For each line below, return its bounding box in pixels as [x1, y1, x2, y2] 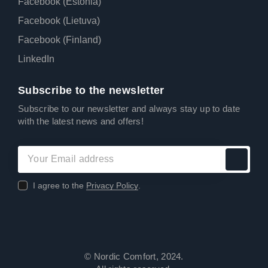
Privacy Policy [86, 180, 138, 190]
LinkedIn [18, 53, 54, 64]
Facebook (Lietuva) [18, 15, 100, 26]
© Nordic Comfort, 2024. [84, 251, 184, 262]
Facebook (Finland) [18, 34, 101, 45]
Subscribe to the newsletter [18, 84, 165, 97]
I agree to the [33, 180, 86, 190]
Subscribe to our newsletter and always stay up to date [18, 103, 240, 114]
